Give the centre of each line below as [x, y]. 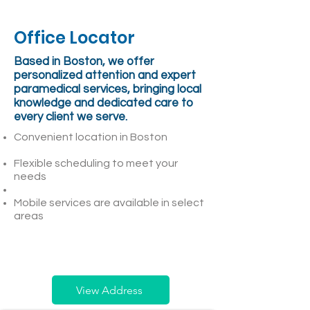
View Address [109, 290]
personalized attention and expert [105, 75]
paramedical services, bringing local [108, 89]
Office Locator [74, 38]
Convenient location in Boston [91, 137]
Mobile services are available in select [109, 203]
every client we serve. [71, 117]
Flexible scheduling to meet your [96, 163]
